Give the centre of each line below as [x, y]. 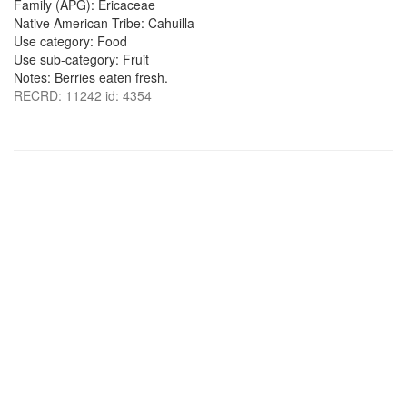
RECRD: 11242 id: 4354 [83, 95]
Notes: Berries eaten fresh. [91, 77]
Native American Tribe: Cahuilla [104, 23]
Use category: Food [70, 41]
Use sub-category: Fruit [81, 59]
